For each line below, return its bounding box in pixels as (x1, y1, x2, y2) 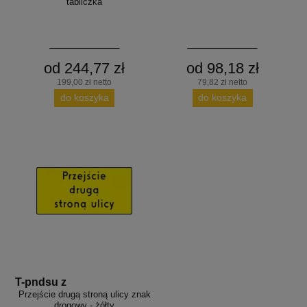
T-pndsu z (15, 275, 67, 288)
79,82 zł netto (197, 77, 248, 87)
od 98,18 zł (186, 59, 259, 77)
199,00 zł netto (57, 77, 112, 87)
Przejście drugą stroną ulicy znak (18, 288, 151, 299)
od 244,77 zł (44, 59, 125, 77)
